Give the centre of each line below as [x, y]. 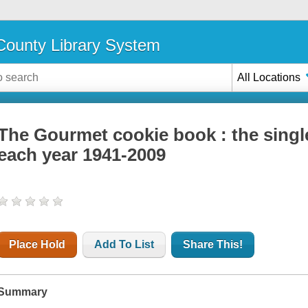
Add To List [124, 245]
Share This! [213, 245]
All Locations [269, 77]
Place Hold [37, 245]
